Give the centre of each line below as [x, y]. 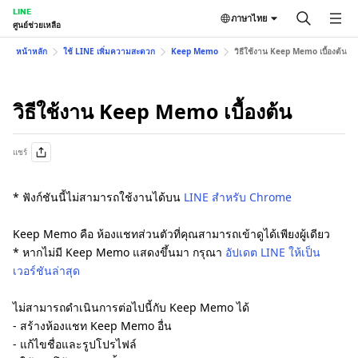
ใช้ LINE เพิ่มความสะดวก [109, 51]
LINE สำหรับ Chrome [238, 197]
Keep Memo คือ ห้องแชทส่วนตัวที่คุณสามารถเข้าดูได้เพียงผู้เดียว [171, 234]
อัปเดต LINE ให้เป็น [273, 252]
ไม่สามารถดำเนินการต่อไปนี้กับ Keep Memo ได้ [131, 307]
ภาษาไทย [249, 18]
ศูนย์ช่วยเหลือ [37, 25]
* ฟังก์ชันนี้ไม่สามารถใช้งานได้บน [98, 197]
